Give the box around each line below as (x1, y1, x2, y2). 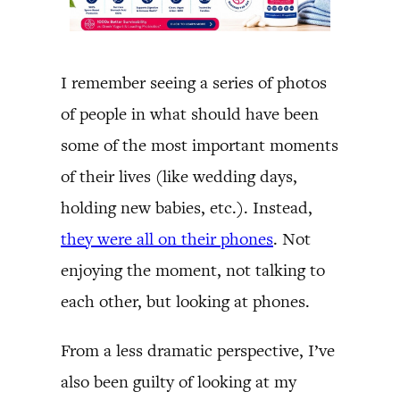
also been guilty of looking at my (61, 370, 296, 393)
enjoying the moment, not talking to (61, 258, 325, 281)
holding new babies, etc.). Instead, (61, 196, 312, 219)
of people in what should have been (61, 102, 319, 125)
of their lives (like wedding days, (61, 164, 297, 187)
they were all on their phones (61, 227, 273, 250)
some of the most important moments (61, 133, 338, 156)
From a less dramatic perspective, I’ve (61, 338, 335, 362)
